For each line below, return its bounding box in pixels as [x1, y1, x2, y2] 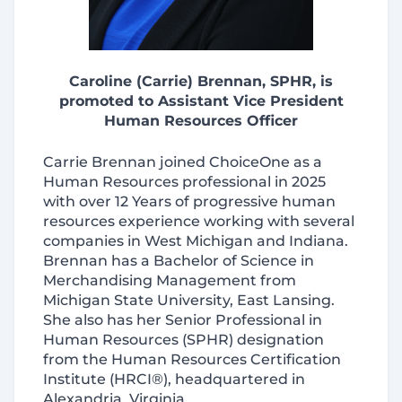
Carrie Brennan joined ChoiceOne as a [43, 153, 322, 170]
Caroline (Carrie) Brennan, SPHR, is [69, 73, 333, 90]
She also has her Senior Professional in [43, 311, 322, 328]
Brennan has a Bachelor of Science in [43, 252, 314, 269]
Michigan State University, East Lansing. [43, 292, 335, 309]
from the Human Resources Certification [43, 351, 341, 368]
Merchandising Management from [43, 272, 296, 289]
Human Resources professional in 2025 [43, 173, 326, 190]
